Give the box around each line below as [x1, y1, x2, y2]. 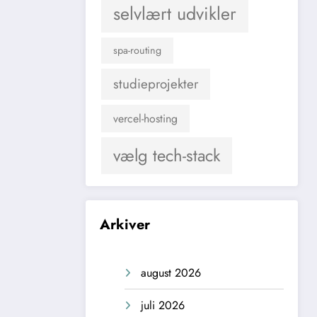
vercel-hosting [113, 110, 178, 127]
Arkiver [100, 214, 150, 235]
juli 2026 [141, 296, 185, 313]
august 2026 [141, 264, 201, 281]
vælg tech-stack [113, 142, 220, 168]
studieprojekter [113, 74, 198, 93]
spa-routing [113, 42, 161, 57]
